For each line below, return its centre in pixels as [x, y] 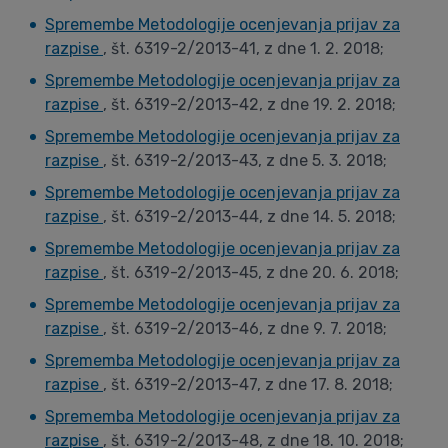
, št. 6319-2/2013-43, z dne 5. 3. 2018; [245, 160]
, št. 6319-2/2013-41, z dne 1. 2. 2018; [243, 48]
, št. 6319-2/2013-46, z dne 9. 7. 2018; [245, 328]
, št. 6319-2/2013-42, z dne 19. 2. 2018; [249, 104]
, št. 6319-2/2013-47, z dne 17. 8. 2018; [248, 384]
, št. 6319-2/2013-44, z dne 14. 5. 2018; [249, 216]
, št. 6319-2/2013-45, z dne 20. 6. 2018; [251, 272]
